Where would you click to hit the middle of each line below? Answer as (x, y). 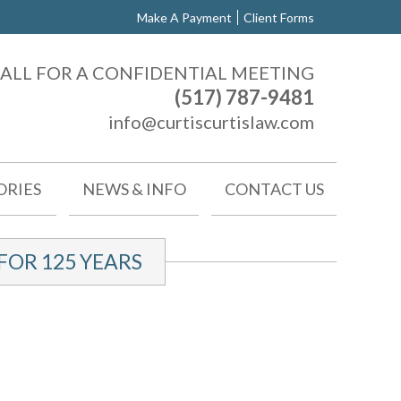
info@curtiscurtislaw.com (211, 122)
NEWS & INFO (134, 189)
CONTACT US (274, 189)
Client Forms (279, 17)
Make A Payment (184, 17)
